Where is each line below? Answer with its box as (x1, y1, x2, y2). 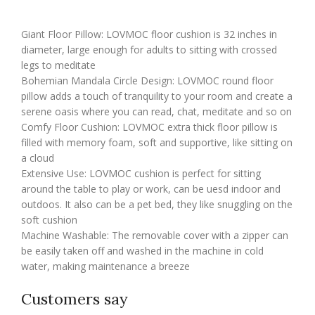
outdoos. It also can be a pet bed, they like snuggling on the (21, 198, 292, 212)
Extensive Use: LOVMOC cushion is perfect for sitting (21, 167, 261, 181)
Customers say (21, 289, 128, 309)
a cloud (21, 151, 54, 165)
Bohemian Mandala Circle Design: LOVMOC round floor (21, 74, 274, 88)
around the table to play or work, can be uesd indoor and (21, 182, 281, 196)
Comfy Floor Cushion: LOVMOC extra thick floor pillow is (21, 120, 278, 134)
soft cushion (21, 213, 77, 227)
